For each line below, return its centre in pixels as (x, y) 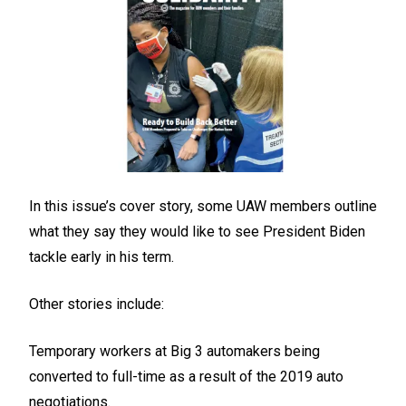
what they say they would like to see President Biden (197, 232)
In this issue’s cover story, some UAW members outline (203, 207)
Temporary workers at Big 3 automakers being (174, 352)
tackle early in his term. (101, 257)
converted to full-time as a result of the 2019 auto (186, 377)
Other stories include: (97, 304)
